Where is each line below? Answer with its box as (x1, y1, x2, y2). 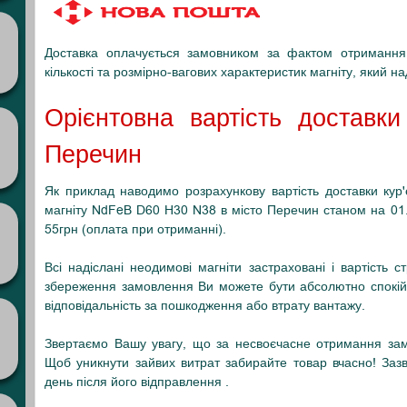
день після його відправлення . (45, 373, 229, 391)
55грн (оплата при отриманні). (45, 221, 226, 238)
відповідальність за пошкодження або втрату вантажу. (45, 297, 365, 314)
